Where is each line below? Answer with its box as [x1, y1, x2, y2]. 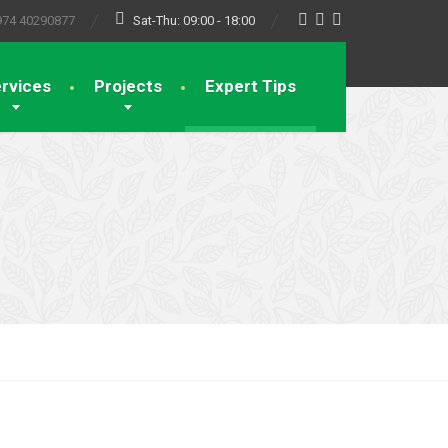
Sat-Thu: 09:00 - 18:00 [133, 13, 255, 28]
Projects [94, 76, 162, 96]
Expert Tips [205, 76, 296, 96]
